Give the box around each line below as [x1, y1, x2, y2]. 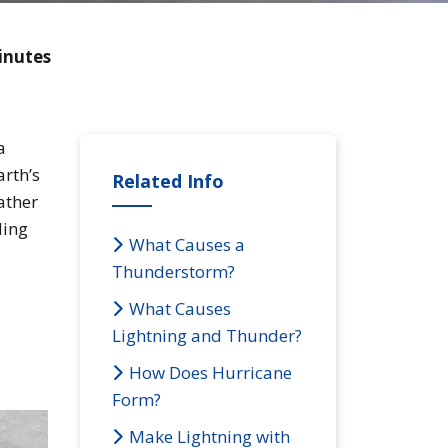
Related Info [112, 168, 224, 193]
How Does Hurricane [129, 360, 292, 384]
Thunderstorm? [112, 259, 235, 283]
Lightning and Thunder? [112, 323, 302, 347]
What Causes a [129, 232, 245, 256]
